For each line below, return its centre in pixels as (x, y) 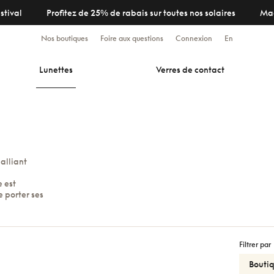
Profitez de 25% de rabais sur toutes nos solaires (141, 13)
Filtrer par (255, 244)
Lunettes (56, 69)
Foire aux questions (132, 38)
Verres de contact (191, 69)
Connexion (194, 38)
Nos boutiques (65, 38)
